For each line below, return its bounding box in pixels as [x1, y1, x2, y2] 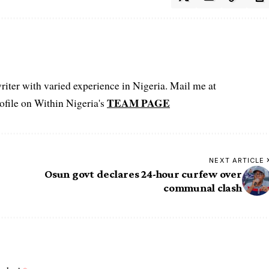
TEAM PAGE [107, 94, 170, 110]
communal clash [163, 181, 242, 194]
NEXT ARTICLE [209, 156, 265, 165]
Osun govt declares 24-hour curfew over [44, 167, 242, 180]
